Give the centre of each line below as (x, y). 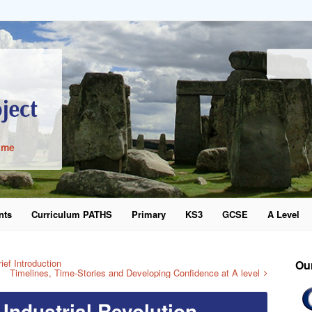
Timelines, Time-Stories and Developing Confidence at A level (135, 273)
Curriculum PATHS (72, 214)
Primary (149, 214)
